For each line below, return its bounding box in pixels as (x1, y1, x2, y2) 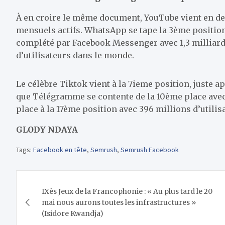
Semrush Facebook (121, 145, 179, 155)
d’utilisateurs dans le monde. (16, 50, 134, 61)
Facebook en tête (33, 145, 87, 155)
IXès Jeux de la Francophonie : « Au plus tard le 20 (42, 187, 212, 196)
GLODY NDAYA (16, 125, 78, 135)
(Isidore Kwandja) (42, 209, 103, 218)
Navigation (16, 170, 101, 190)
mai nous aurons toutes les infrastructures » (42, 198, 196, 207)
